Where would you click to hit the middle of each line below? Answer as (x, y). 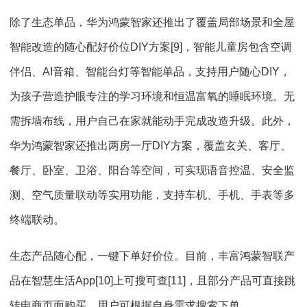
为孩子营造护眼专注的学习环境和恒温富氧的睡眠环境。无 (152, 96)
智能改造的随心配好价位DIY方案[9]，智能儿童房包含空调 (151, 47)
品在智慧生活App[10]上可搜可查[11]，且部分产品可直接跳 (152, 281)
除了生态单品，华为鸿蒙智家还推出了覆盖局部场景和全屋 (152, 22)
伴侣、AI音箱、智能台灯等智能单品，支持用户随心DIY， (150, 72)
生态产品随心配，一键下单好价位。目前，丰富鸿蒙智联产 (152, 256)
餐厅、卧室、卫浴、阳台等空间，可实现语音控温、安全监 (152, 170)
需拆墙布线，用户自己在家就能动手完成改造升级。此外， (152, 121)
